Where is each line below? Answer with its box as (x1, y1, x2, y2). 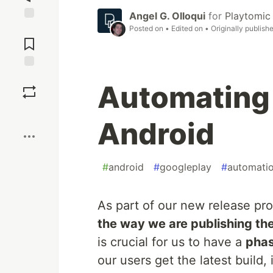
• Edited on (165, 23, 205, 33)
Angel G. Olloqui (129, 9, 205, 22)
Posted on (129, 23, 165, 33)
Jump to (13, 23, 46, 34)
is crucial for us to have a (97, 234, 246, 249)
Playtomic (225, 9, 271, 22)
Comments (8, 34, 51, 44)
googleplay (160, 160, 211, 173)
